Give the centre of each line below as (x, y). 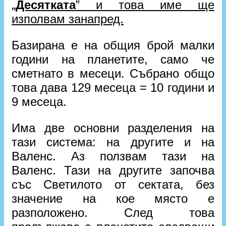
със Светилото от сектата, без (113, 184)
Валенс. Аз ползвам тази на (113, 156)
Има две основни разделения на (113, 128)
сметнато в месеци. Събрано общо (113, 73)
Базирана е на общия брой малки (113, 45)
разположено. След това (113, 212)
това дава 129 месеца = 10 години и (113, 87)
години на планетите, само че (113, 59)
